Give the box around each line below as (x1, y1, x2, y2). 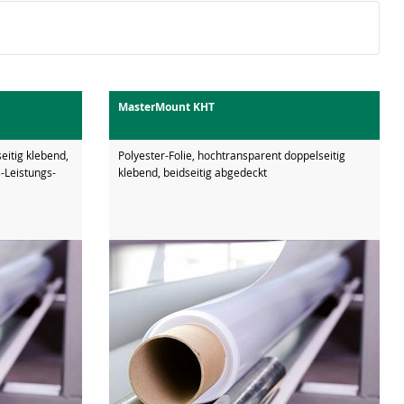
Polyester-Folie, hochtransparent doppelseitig (118, 147, 345, 162)
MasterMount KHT (118, 98, 215, 115)
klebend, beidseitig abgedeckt (118, 164, 267, 179)
